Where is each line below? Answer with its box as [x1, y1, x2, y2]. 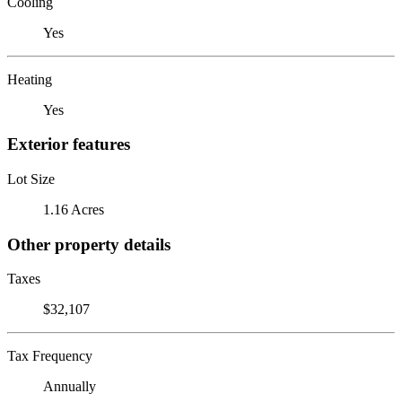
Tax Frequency [7, 348, 92, 364]
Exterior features [7, 135, 130, 154]
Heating [7, 71, 52, 87]
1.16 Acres [43, 201, 104, 217]
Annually [43, 379, 96, 395]
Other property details [7, 234, 170, 254]
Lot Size [7, 170, 55, 187]
